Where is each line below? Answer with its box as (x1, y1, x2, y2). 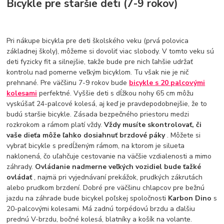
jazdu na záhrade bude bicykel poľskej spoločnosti (6, 193, 168, 203)
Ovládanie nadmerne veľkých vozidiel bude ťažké (35, 162, 201, 172)
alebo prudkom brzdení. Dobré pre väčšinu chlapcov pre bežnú (6, 183, 205, 193)
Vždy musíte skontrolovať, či (104, 120, 202, 130)
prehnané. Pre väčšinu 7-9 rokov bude (6, 78, 129, 88)
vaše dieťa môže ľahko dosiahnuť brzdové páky (6, 130, 167, 140)
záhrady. (6, 162, 35, 172)
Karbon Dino (168, 193, 214, 203)
